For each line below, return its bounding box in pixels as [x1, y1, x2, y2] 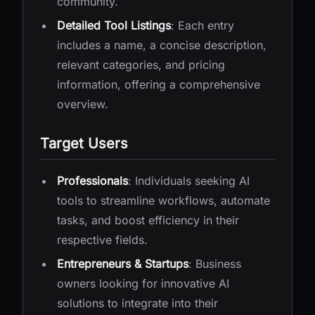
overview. [57, 97, 108, 111]
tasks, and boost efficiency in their [57, 213, 239, 227]
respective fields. [57, 233, 148, 247]
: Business [188, 257, 241, 271]
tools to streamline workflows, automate [57, 193, 270, 207]
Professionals [57, 174, 128, 188]
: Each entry [171, 18, 234, 32]
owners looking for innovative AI [57, 276, 229, 290]
